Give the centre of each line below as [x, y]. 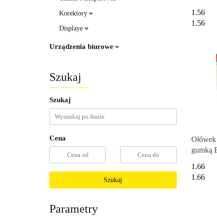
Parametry [74, 209]
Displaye [72, 28]
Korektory [74, 13]
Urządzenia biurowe [82, 46]
